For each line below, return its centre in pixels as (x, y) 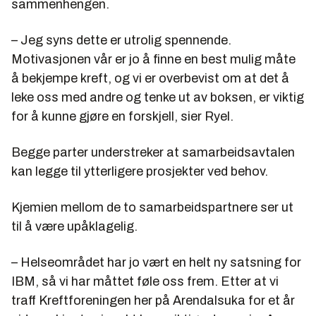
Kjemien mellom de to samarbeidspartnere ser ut (152, 208)
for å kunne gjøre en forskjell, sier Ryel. (122, 117)
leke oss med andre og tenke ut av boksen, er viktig (158, 98)
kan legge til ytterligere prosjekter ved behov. (140, 172)
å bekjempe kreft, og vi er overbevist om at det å (150, 79)
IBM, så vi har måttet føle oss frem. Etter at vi (145, 282)
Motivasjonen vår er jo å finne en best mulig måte (153, 60)
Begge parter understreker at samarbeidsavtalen (153, 153)
